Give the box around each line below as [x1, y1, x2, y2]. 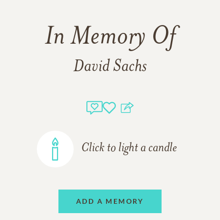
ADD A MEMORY [76, 197, 144, 206]
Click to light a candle [81, 142, 177, 155]
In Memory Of [45, 25, 175, 51]
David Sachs [73, 58, 147, 76]
